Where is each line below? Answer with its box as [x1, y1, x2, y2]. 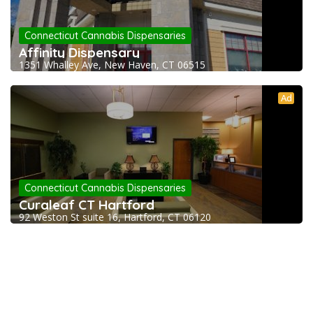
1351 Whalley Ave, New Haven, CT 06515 [19, 58, 205, 72]
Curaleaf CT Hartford [19, 196, 154, 214]
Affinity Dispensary [19, 44, 140, 61]
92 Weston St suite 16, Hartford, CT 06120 [19, 210, 211, 224]
